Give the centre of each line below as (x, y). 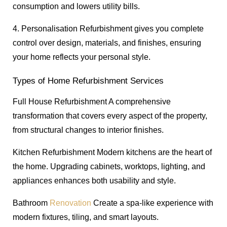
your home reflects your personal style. (82, 57)
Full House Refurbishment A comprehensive (92, 102)
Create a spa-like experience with (152, 203)
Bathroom (31, 203)
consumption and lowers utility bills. (76, 6)
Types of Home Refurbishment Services (88, 81)
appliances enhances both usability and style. (94, 181)
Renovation (70, 203)
